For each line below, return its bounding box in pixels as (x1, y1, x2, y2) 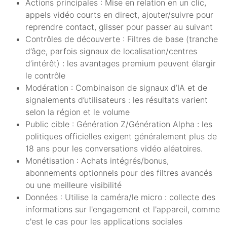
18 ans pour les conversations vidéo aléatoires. (25, 143, 203, 154)
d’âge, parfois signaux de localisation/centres (25, 46, 197, 56)
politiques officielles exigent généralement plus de (25, 131, 217, 141)
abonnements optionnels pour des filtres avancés (25, 167, 212, 178)
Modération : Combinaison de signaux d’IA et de (25, 82, 207, 93)
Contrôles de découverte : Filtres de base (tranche (25, 33, 218, 44)
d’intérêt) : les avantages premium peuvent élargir (25, 58, 216, 68)
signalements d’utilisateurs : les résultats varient (25, 94, 208, 105)
